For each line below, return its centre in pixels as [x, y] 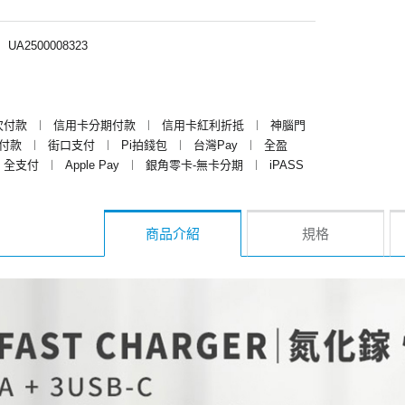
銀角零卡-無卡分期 [194, 165]
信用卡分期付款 [94, 125]
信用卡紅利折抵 [203, 125]
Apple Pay [92, 165]
